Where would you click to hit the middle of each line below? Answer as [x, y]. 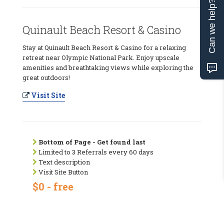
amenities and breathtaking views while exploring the [108, 67]
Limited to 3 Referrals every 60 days [95, 152]
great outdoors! [46, 77]
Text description [63, 162]
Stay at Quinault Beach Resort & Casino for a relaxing [104, 47]
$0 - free [53, 186]
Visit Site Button [62, 172]
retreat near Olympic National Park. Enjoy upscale [101, 57]
